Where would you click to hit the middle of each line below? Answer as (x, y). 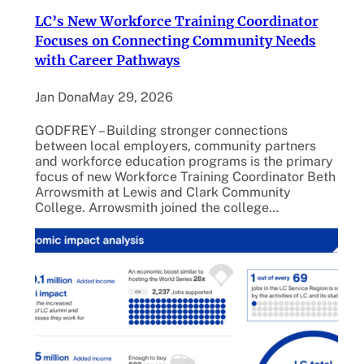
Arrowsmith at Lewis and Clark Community (162, 192)
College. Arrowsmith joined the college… (156, 207)
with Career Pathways (107, 61)
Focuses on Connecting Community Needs (175, 41)
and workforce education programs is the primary (184, 161)
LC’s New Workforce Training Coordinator (176, 22)
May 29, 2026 (130, 97)
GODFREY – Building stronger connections (161, 130)
